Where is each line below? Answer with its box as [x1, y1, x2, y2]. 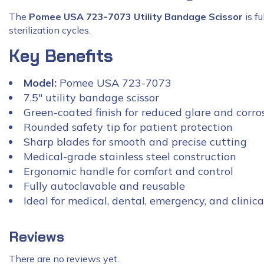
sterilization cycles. [9, 24, 91, 36]
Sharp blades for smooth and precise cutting [24, 134, 247, 148]
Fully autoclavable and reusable [24, 179, 185, 193]
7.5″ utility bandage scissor [24, 90, 159, 104]
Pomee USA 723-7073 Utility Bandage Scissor [29, 10, 243, 22]
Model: [24, 75, 57, 90]
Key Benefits [9, 44, 113, 67]
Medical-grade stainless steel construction [24, 149, 236, 163]
